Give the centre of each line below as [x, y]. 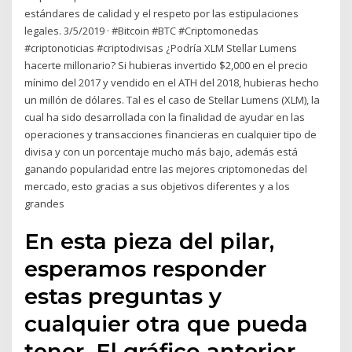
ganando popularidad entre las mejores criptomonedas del [166, 169]
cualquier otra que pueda [167, 324]
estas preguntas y [123, 297]
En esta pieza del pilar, [150, 242]
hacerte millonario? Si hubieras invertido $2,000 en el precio [167, 65]
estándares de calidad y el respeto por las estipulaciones [162, 13]
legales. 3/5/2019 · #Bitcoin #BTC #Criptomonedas [142, 30]
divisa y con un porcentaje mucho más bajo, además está [161, 151]
